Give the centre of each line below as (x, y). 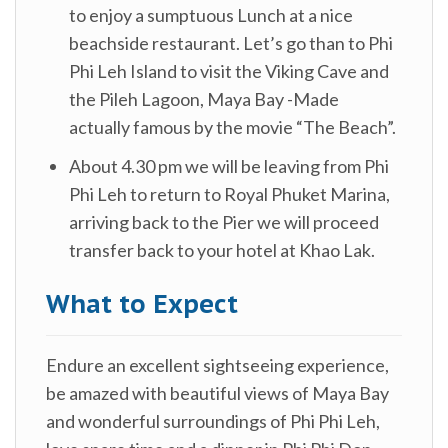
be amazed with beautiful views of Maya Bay (217, 392)
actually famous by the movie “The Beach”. (233, 127)
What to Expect (142, 303)
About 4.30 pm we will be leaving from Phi (229, 166)
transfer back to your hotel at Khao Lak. (222, 250)
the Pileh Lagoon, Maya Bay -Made (204, 99)
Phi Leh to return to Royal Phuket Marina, (230, 194)
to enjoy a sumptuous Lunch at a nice (211, 15)
